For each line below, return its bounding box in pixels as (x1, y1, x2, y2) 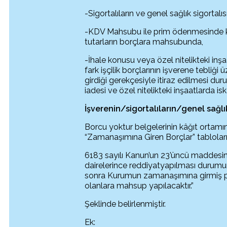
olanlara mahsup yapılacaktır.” (85, 181, 194, 191)
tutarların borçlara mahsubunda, (85, 37, 204, 47)
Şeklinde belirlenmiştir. (85, 199, 166, 209)
